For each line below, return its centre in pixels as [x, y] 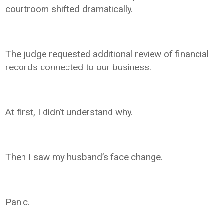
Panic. [18, 202]
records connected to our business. [78, 67]
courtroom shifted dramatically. [69, 9]
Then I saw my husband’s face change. [84, 157]
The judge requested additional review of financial [107, 54]
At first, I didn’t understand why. [69, 112]
